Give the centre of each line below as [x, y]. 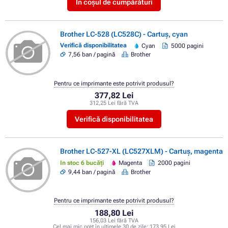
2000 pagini [174, 163]
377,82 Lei [114, 96]
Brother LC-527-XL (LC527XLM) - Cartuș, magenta [141, 151]
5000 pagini [187, 46]
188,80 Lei [114, 213]
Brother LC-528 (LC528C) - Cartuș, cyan [124, 34]
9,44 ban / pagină [92, 172]
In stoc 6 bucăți [82, 163]
